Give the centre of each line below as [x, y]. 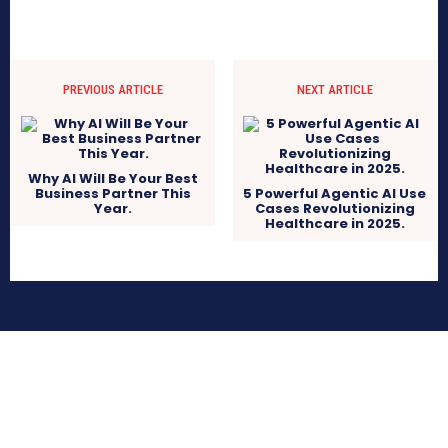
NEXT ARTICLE [334, 90]
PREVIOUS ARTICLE [113, 90]
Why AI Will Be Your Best [113, 179]
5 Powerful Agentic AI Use [335, 194]
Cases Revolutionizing [334, 209]
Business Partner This [113, 194]
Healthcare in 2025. [334, 224]
